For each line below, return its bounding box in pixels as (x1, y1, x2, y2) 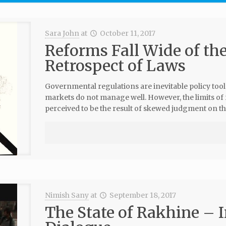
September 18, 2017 (109, 191, 177, 200)
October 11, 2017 (100, 29, 156, 38)
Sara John (44, 29, 79, 38)
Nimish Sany (44, 191, 89, 200)
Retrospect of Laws (44, 56, 186, 75)
